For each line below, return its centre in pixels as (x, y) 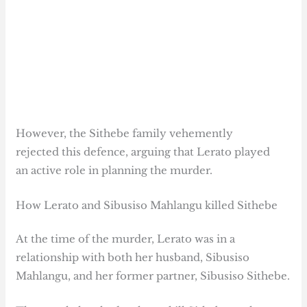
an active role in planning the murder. (114, 170)
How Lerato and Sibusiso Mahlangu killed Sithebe (147, 205)
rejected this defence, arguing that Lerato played (143, 151)
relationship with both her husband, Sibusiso (133, 258)
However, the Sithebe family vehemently (125, 133)
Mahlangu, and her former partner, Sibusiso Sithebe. (153, 276)
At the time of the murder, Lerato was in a (126, 239)
